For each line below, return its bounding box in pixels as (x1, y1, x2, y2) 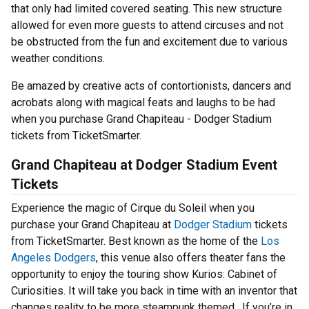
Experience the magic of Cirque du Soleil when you (11, 201, 255, 215)
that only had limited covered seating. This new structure (11, 2, 282, 15)
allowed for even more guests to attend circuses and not (11, 19, 283, 32)
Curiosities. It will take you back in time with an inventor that (11, 284, 297, 297)
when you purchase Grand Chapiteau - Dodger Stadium (11, 112, 272, 126)
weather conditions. (11, 52, 108, 65)
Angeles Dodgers (11, 251, 96, 264)
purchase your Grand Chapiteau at (11, 218, 174, 231)
